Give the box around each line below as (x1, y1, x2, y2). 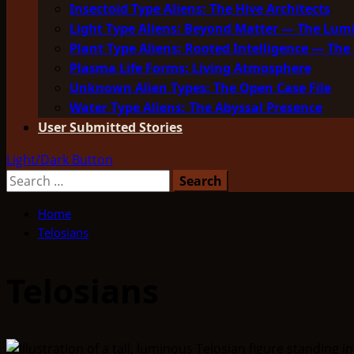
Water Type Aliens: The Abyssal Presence (70, 99, 322, 116)
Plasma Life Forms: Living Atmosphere (70, 59, 311, 77)
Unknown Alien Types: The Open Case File (70, 79, 331, 96)
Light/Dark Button (6, 151, 113, 168)
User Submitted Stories (38, 119, 183, 136)
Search (6, 170, 47, 187)
